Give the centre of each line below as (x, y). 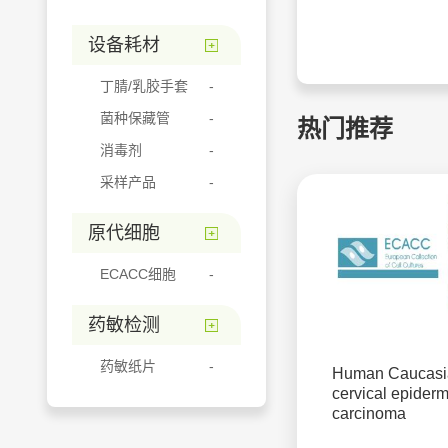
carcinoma (369, 413)
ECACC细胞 (138, 274)
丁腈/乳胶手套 (144, 86)
